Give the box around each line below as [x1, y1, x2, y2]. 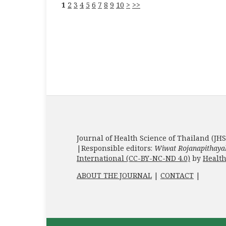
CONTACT [160, 170, 194, 180]
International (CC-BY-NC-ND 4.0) [77, 153, 190, 163]
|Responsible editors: [77, 143, 154, 153]
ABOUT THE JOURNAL [77, 170, 152, 180]
